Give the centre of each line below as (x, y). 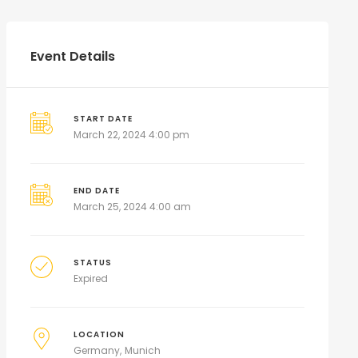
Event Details (72, 56)
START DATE (103, 119)
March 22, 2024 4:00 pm (132, 135)
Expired (91, 278)
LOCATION (99, 334)
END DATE (97, 191)
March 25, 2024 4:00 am (133, 207)
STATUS (93, 263)
